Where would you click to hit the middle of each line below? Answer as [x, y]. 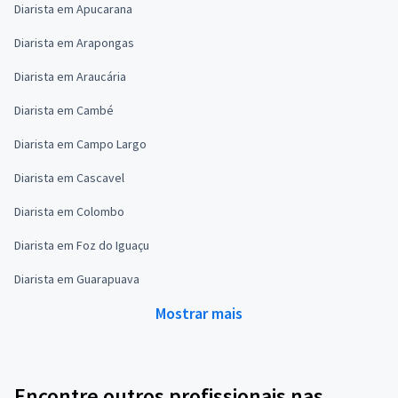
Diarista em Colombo [69, 211]
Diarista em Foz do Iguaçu [82, 245]
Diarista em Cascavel [69, 177]
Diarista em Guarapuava [77, 279]
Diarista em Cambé [64, 110]
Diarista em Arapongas [74, 42]
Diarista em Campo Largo [80, 143]
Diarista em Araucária [70, 76]
